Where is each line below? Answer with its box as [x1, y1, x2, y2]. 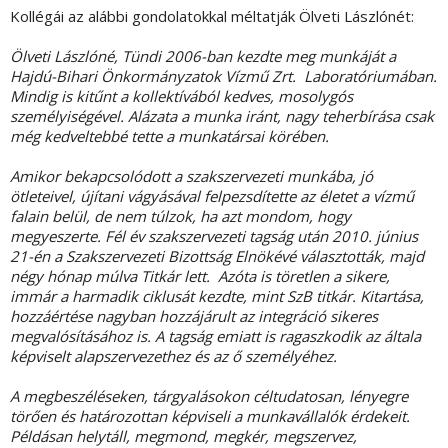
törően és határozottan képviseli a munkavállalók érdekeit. [10, 406, 410, 427]
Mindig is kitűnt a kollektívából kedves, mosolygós [10, 86, 353, 107]
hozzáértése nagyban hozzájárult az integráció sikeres [10, 306, 378, 327]
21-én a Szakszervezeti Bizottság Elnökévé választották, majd [10, 246, 424, 267]
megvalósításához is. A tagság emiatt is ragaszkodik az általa [10, 326, 421, 347]
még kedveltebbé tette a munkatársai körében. [10, 126, 329, 147]
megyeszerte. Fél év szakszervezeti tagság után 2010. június [10, 226, 418, 247]
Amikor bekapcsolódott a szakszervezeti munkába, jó [10, 166, 373, 187]
